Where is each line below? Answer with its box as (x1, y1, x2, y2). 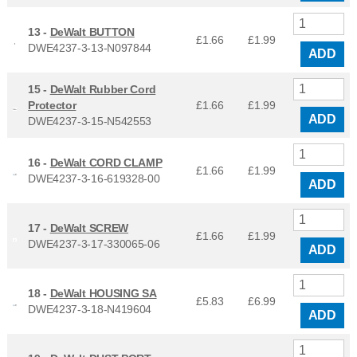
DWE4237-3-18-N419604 (28, 303, 152, 316)
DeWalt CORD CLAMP (49, 156, 163, 170)
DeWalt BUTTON (49, 25, 135, 39)
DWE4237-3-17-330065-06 (28, 237, 160, 251)
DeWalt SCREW (49, 222, 129, 235)
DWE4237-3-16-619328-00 (28, 172, 160, 186)
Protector (28, 99, 76, 112)
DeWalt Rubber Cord (49, 83, 156, 96)
